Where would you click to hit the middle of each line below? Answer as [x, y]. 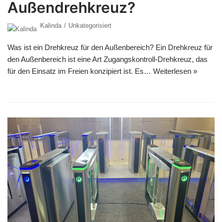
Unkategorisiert [90, 25]
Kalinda [51, 25]
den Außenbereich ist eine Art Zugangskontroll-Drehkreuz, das [108, 59]
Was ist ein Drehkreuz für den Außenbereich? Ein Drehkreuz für [110, 47]
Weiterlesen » [175, 71]
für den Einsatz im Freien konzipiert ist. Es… [80, 71]
